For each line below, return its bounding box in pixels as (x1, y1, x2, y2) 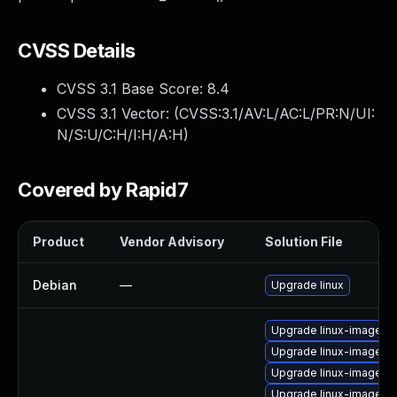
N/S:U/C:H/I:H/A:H (57, 126, 183, 144)
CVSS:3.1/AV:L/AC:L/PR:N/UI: (179, 105, 375, 122)
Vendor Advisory (120, 234, 224, 249)
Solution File (265, 234, 343, 249)
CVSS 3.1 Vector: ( (57, 105, 179, 122)
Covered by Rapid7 (18, 178, 189, 201)
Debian (33, 277, 77, 292)
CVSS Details (18, 39, 136, 62)
